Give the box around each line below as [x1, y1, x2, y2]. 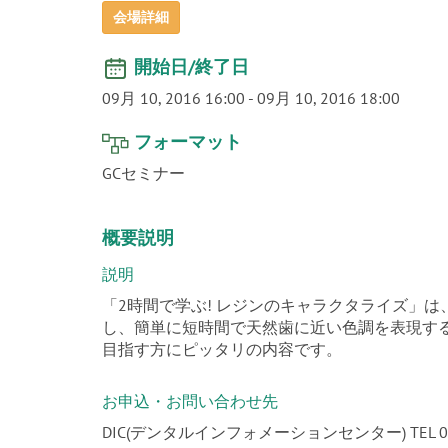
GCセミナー [102, 163, 185, 183]
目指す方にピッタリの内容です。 [102, 339, 342, 359]
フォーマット [134, 130, 242, 153]
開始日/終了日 [134, 55, 249, 78]
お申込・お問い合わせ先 [102, 391, 278, 411]
